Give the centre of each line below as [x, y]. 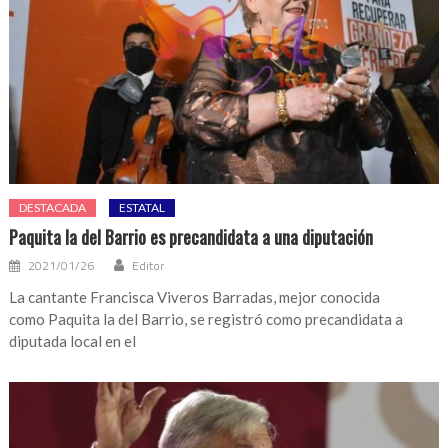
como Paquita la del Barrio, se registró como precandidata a [206, 319]
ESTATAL [142, 208]
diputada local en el [73, 341]
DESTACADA [53, 208]
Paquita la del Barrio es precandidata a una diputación [191, 237]
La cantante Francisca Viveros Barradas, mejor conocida [195, 297]
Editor [148, 266]
